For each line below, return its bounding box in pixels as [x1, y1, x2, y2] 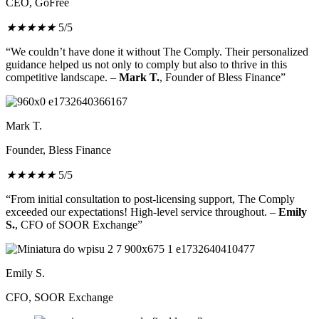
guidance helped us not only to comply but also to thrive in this [6, 58, 287, 70]
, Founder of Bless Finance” [159, 70, 286, 83]
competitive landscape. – [6, 70, 119, 83]
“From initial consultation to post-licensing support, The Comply [6, 192, 295, 205]
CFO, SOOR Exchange [6, 291, 113, 303]
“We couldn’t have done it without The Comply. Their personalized [6, 45, 308, 58]
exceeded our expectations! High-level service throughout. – [6, 205, 278, 218]
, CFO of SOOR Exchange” [15, 218, 142, 231]
